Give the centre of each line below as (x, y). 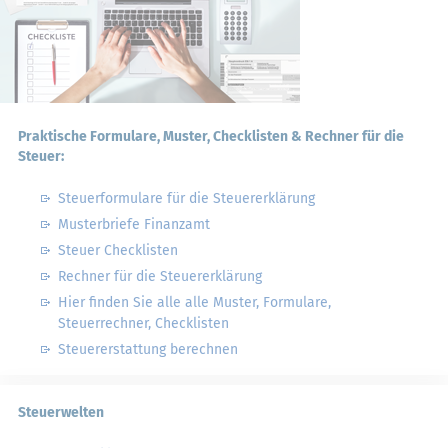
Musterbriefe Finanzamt (134, 224)
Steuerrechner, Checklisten (143, 323)
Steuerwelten (61, 412)
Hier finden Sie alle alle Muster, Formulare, (194, 302)
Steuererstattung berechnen (148, 349)
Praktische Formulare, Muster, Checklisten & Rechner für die (211, 136)
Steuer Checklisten (118, 250)
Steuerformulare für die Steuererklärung (186, 198)
